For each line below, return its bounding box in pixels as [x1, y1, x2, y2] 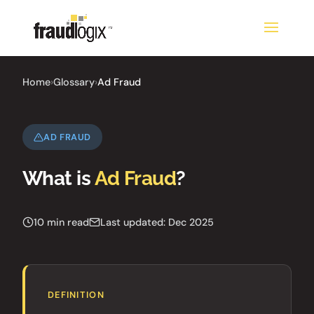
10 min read [34, 216, 89, 228]
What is [22, 167, 95, 190]
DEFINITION [48, 289, 104, 301]
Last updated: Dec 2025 [100, 216, 214, 228]
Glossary [53, 76, 95, 88]
